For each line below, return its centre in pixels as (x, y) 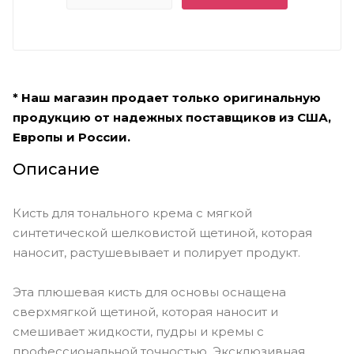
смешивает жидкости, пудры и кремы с (138, 331)
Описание (56, 169)
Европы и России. (72, 137)
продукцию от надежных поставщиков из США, (172, 117)
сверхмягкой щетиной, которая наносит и (145, 311)
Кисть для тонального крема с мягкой (132, 213)
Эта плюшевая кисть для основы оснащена (149, 292)
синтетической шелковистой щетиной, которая (162, 232)
